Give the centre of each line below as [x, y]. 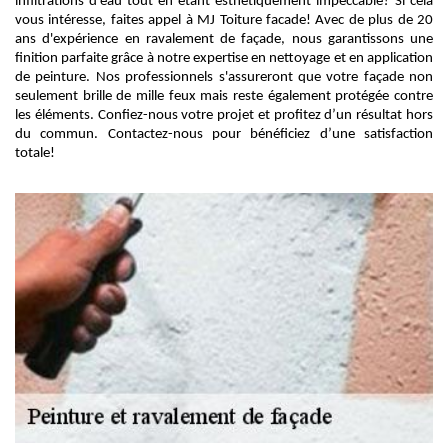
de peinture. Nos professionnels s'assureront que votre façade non [224, 77]
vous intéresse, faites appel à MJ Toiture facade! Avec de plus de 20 [224, 20]
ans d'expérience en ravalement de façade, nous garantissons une [224, 39]
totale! [35, 153]
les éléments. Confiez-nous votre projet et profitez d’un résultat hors [224, 115]
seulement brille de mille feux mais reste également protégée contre [224, 96]
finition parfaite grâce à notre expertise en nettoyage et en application [224, 58]
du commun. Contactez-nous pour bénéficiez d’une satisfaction [224, 134]
